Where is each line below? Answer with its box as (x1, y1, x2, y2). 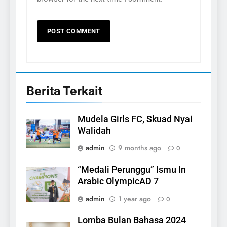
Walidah (78, 126, 111, 136)
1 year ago (118, 194, 151, 204)
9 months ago (118, 143, 161, 154)
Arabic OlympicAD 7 (78, 176, 159, 187)
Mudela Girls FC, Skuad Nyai (78, 114, 193, 125)
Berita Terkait (26, 84, 102, 99)
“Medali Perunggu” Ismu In (78, 165, 186, 175)
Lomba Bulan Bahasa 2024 (78, 215, 186, 226)
